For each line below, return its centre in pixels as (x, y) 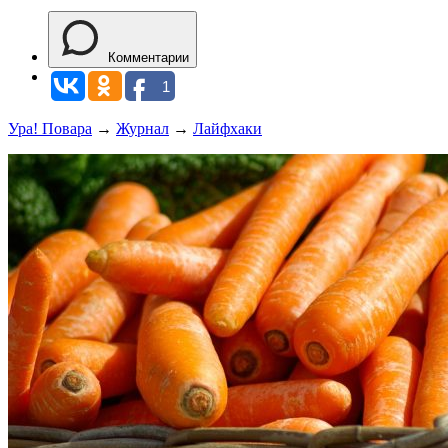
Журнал (142, 128)
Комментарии (148, 57)
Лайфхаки (227, 128)
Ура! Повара (50, 128)
